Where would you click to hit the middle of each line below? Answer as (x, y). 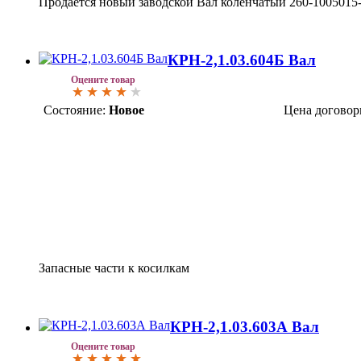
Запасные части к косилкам (114, 268)
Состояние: (75, 110)
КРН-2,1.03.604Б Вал (242, 60)
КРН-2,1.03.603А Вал (245, 327)
